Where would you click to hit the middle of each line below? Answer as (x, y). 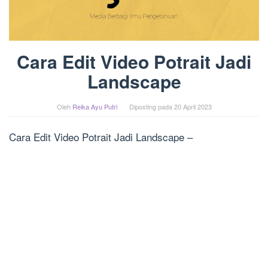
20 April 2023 (193, 107)
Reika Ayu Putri (95, 107)
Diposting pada (151, 107)
